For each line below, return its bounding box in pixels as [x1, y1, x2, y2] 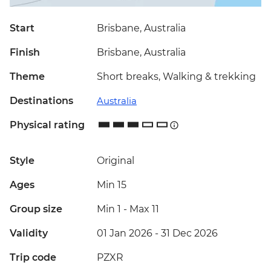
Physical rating [10, 119, 85, 131]
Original [97, 155, 134, 167]
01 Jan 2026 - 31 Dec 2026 [97, 227, 218, 240]
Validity [10, 227, 48, 240]
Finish [10, 47, 40, 59]
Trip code [10, 252, 56, 264]
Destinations [10, 95, 73, 107]
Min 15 [97, 179, 126, 191]
